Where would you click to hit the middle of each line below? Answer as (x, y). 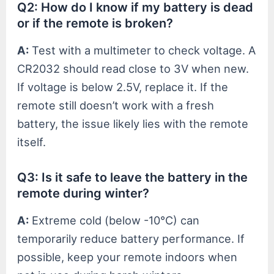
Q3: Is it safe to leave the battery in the (133, 177)
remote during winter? (83, 193)
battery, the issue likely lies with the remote (133, 123)
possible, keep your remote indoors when (128, 257)
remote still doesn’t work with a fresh (116, 105)
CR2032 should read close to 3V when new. (133, 68)
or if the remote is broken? (95, 23)
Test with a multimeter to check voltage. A (143, 50)
